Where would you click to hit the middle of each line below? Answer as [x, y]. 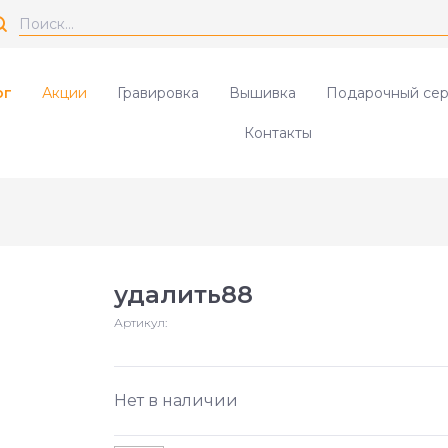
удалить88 [183, 294]
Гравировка [158, 93]
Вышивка [262, 93]
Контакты [277, 133]
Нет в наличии [176, 400]
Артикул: [140, 322]
